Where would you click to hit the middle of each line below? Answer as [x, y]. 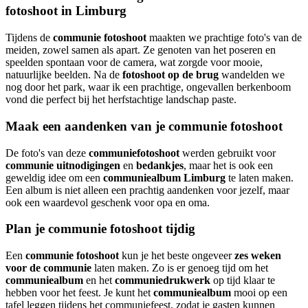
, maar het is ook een [228, 165]
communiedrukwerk [163, 280]
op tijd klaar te [243, 280]
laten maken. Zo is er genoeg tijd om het [180, 267]
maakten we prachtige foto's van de [224, 38]
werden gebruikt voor [228, 153]
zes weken [258, 255]
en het [99, 280]
